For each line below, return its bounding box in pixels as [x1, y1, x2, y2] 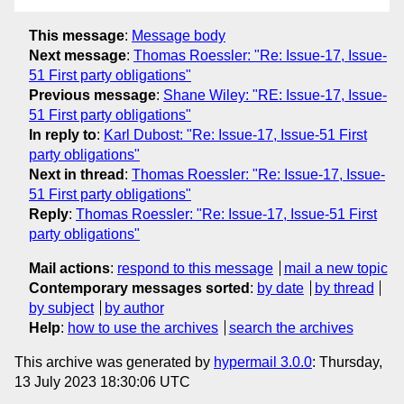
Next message [29, 47, 126, 63]
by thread [314, 280, 374, 296]
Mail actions [29, 260, 110, 276]
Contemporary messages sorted [29, 280, 250, 296]
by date [257, 280, 304, 296]
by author [104, 299, 164, 316]
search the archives [228, 319, 353, 335]
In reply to [29, 126, 96, 142]
